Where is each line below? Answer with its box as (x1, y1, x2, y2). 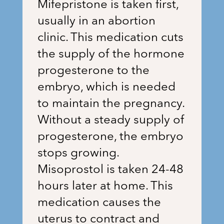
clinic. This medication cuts (37, 32, 183, 44)
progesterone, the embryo (37, 131, 183, 143)
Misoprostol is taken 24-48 (37, 164, 183, 176)
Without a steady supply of (37, 114, 184, 127)
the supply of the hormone (37, 48, 184, 61)
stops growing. (37, 147, 119, 160)
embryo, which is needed (37, 81, 175, 94)
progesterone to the (37, 65, 149, 77)
